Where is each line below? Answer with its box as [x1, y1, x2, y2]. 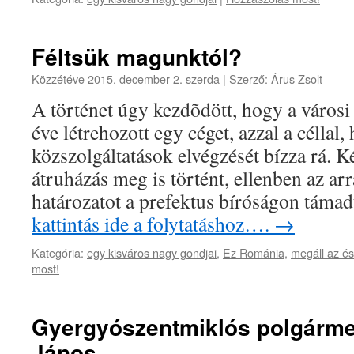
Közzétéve [32, 70, 88, 87]
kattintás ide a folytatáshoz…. [32, 210, 274, 237]
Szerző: [229, 70, 268, 87]
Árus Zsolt [271, 70, 322, 87]
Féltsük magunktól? [32, 40, 242, 73]
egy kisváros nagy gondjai [87, 244, 217, 261]
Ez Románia [223, 244, 284, 261]
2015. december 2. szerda [88, 70, 220, 87]
